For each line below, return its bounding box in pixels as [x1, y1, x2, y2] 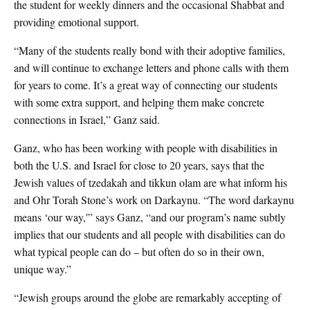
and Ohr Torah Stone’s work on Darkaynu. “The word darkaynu [14, 192, 294, 207]
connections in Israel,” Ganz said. [14, 112, 160, 127]
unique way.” [14, 262, 71, 276]
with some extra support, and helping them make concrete [14, 95, 264, 109]
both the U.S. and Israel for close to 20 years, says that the [14, 158, 264, 172]
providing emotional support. [14, 15, 139, 29]
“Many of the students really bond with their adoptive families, [14, 43, 285, 57]
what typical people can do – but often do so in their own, [14, 244, 264, 259]
